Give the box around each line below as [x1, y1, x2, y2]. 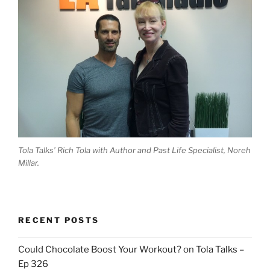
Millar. [18, 157, 39, 168]
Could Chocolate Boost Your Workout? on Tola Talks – [18, 243, 244, 255]
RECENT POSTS [18, 215, 99, 225]
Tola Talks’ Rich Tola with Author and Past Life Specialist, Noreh [18, 145, 251, 155]
